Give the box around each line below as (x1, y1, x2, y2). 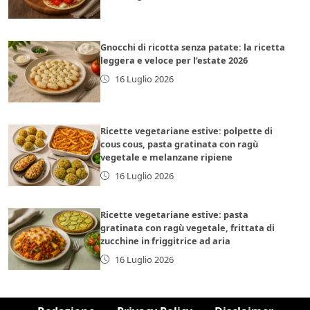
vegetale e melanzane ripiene (100, 150, 233, 163)
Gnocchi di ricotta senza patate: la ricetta (100, 40, 286, 53)
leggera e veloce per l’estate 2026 (100, 53, 248, 66)
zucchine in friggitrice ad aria (100, 234, 231, 247)
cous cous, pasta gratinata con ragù (100, 137, 259, 150)
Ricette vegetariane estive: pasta (100, 208, 249, 221)
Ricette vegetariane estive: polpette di (100, 124, 273, 137)
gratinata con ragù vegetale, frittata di (100, 221, 275, 234)
